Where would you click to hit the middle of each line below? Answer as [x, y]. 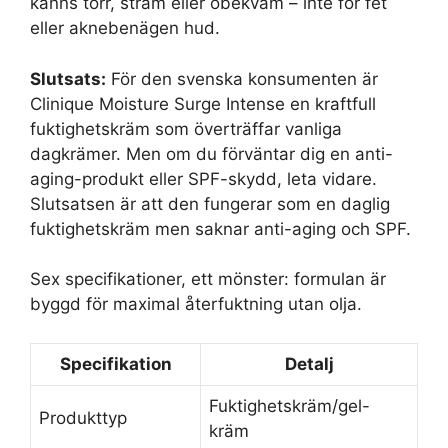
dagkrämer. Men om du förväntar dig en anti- [211, 153]
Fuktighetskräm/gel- [289, 405]
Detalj [309, 363]
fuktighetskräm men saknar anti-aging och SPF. [220, 228]
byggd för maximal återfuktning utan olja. [196, 304]
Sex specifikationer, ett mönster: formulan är [208, 279]
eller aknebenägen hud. [125, 28]
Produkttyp [83, 417]
